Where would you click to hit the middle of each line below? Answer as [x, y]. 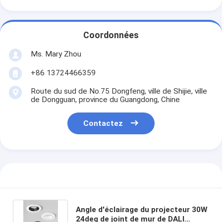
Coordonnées [111, 35]
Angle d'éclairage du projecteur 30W [141, 209]
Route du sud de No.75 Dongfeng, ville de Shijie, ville [119, 91]
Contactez [103, 124]
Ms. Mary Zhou [56, 54]
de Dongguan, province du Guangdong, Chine [105, 99]
